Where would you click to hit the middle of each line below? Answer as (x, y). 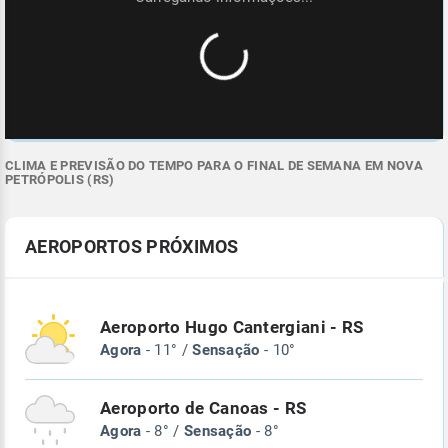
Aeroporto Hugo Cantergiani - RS (232, 328)
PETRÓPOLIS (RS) (60, 180)
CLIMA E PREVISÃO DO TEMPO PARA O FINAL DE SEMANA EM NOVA (214, 166)
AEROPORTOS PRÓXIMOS (132, 247)
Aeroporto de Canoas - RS (203, 409)
